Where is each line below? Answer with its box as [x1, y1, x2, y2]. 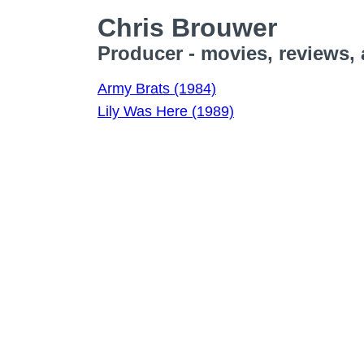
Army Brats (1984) [97, 80, 216, 97]
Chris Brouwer [97, 13, 277, 42]
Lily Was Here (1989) [97, 103, 234, 119]
